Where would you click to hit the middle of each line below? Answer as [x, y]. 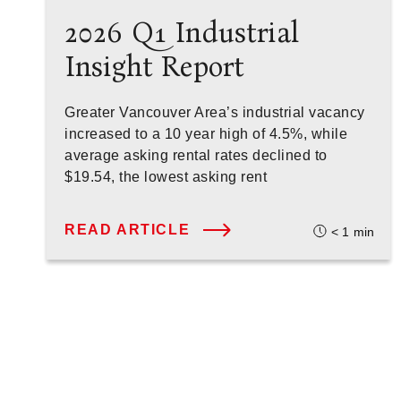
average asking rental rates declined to [196, 155]
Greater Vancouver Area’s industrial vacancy [215, 112]
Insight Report [155, 67]
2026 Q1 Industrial [182, 33]
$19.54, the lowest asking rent [166, 177]
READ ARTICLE [128, 230]
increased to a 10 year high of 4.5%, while [206, 134]
